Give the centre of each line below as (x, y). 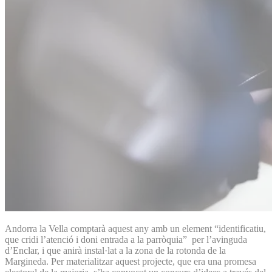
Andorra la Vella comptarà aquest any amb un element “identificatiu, (135, 228)
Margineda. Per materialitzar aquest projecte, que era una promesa (131, 261)
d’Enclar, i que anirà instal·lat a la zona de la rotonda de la (115, 250)
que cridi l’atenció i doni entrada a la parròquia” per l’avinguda (126, 239)
